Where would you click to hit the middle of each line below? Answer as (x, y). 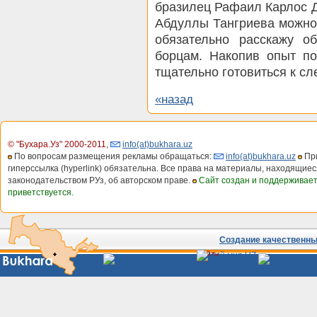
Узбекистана (219, 263)
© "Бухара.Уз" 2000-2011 (57, 144)
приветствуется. (41, 192)
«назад (174, 99)
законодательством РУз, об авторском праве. (100, 180)
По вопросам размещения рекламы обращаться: (113, 156)
